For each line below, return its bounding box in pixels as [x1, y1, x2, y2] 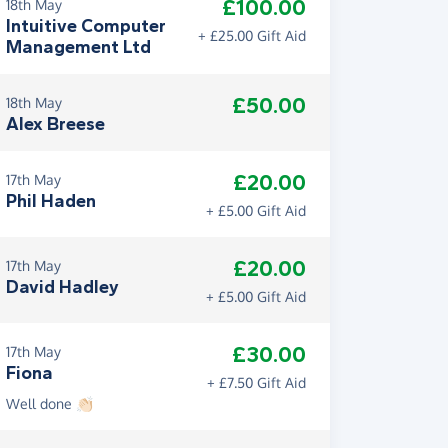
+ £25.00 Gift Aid [198, 27, 306, 44]
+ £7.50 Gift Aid [207, 374, 306, 391]
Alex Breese [6, 113, 105, 135]
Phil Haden [6, 190, 96, 212]
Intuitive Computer [6, 15, 166, 37]
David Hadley [6, 276, 119, 298]
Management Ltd [6, 36, 151, 58]
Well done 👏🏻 [6, 395, 93, 412]
